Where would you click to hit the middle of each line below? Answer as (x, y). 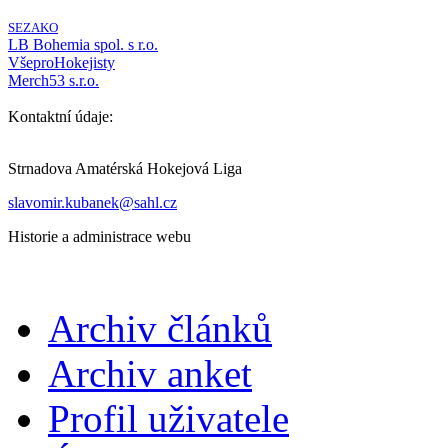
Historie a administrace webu (99, 237)
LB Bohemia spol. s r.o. (83, 45)
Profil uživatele (168, 419)
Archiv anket (150, 374)
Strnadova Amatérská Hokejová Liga (125, 169)
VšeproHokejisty (61, 63)
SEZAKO (33, 28)
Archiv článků (160, 329)
